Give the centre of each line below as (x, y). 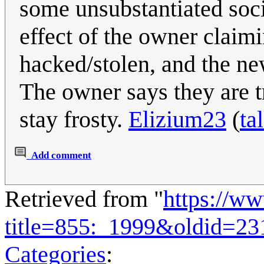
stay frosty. (74, 120)
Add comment (61, 156)
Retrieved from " (84, 199)
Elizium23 (177, 120)
